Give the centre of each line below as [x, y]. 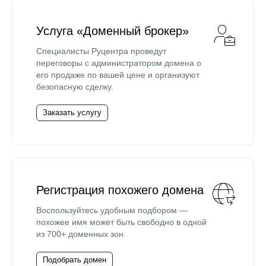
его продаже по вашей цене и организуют [118, 75]
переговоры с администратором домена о [119, 63]
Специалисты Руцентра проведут [101, 51]
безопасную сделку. [75, 86]
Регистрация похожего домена [120, 190]
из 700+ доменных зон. [81, 234]
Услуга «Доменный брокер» [113, 31]
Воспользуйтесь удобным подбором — [112, 210]
